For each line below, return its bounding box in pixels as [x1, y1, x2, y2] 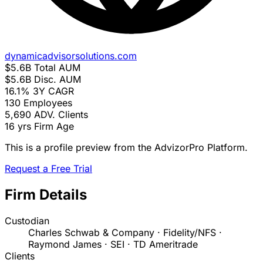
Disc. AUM [34, 73, 81, 86]
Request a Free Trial [5, 163, 92, 175]
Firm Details [5, 186, 87, 204]
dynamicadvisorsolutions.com [5, 50, 137, 62]
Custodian [5, 215, 49, 227]
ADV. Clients [34, 109, 88, 121]
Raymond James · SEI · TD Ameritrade [28, 238, 198, 251]
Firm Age [34, 120, 74, 133]
